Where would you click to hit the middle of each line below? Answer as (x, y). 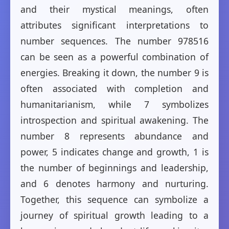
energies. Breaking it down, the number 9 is (114, 73)
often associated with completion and (114, 89)
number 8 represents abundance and (114, 136)
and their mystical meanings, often (114, 9)
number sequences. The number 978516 (114, 41)
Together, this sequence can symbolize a (114, 200)
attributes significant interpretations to (114, 25)
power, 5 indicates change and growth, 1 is (114, 152)
